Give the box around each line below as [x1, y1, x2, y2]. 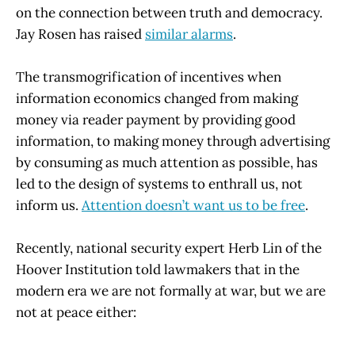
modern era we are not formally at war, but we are [16, 281, 326, 300]
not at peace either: [16, 303, 136, 321]
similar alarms [145, 25, 233, 43]
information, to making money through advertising [16, 132, 330, 150]
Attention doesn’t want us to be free [82, 196, 305, 214]
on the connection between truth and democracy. [16, 3, 323, 21]
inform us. [16, 196, 82, 214]
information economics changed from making [16, 89, 298, 107]
